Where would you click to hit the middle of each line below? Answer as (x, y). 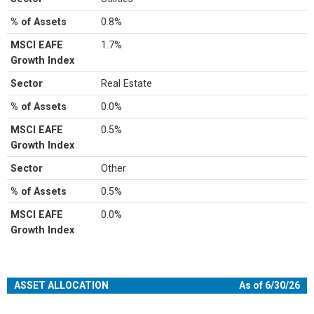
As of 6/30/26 (269, 285)
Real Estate (127, 83)
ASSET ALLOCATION (61, 285)
